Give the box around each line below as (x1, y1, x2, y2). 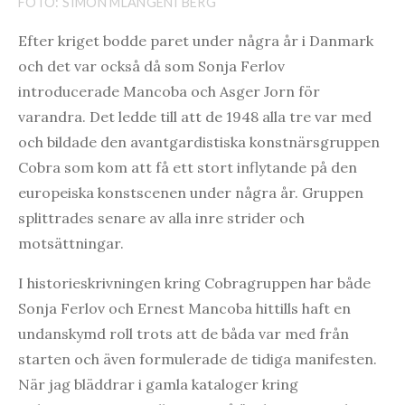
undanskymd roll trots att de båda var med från (18, 325, 349, 344)
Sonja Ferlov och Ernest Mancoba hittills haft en (18, 299, 351, 318)
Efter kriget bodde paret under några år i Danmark (18, 32, 373, 51)
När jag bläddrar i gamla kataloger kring (18, 375, 298, 394)
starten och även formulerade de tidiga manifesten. (18, 350, 377, 369)
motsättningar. (18, 234, 124, 253)
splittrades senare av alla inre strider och (18, 209, 305, 228)
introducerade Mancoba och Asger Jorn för (18, 82, 320, 101)
